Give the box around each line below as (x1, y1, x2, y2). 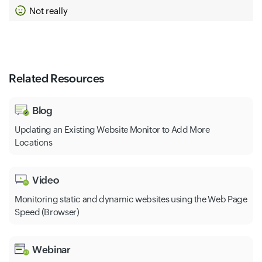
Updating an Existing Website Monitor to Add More (15, 125, 210, 135)
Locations (15, 137, 53, 147)
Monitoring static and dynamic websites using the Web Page (15, 194, 247, 204)
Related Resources (9, 72, 104, 85)
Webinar (32, 243, 71, 256)
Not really (29, 5, 68, 16)
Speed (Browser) (15, 207, 80, 217)
